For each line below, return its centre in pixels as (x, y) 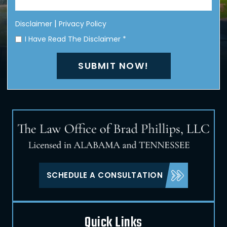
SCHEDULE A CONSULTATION (105, 175)
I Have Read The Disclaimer (74, 39)
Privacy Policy (83, 24)
